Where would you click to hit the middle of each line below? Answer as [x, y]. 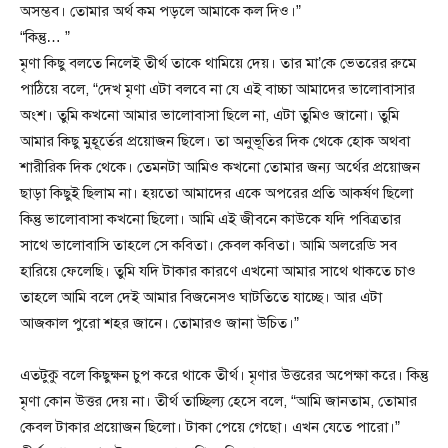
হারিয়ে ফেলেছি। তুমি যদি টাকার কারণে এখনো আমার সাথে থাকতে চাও [218, 271]
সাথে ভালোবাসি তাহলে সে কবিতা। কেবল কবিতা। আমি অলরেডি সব [208, 245]
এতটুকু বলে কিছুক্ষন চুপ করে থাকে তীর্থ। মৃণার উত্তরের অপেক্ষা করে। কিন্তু [224, 375]
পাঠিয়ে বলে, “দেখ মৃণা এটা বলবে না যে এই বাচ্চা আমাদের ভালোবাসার [217, 89]
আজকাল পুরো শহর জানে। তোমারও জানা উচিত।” [159, 323]
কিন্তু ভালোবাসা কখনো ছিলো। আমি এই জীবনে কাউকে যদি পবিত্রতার [210, 219]
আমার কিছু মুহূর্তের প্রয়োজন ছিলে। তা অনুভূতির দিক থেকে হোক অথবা [215, 141]
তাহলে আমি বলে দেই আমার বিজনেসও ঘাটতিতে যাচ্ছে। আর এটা [201, 297]
